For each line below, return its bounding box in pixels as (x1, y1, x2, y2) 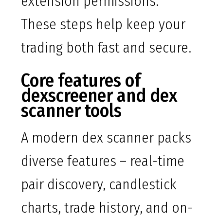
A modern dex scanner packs (21, 129, 191, 147)
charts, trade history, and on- (21, 199, 193, 217)
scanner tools (21, 99, 122, 122)
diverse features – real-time (21, 152, 184, 170)
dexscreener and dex (21, 84, 177, 107)
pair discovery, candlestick (21, 176, 177, 194)
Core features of (21, 69, 141, 92)
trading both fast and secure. (21, 39, 191, 57)
